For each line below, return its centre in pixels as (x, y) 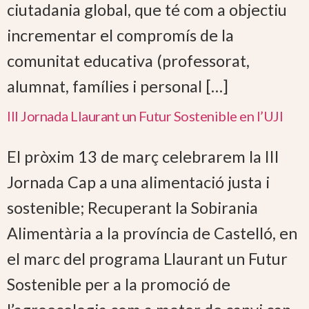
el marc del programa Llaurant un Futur (147, 259)
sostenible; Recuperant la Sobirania (132, 208)
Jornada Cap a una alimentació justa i (138, 182)
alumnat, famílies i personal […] (118, 86)
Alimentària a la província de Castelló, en (152, 233)
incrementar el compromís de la (120, 35)
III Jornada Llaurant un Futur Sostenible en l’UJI (145, 116)
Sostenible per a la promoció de (119, 285)
